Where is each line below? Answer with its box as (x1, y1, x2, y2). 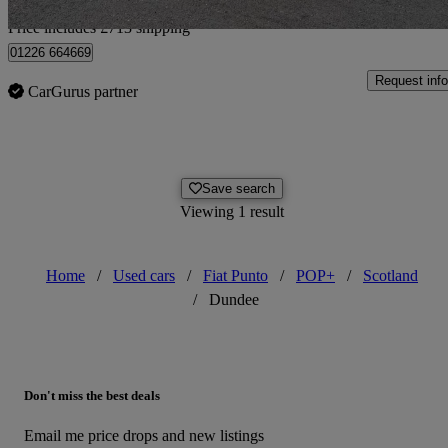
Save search (202, 181, 276, 197)
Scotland (363, 267, 418, 285)
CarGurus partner (28, 83, 138, 101)
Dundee (209, 291, 259, 309)
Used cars (113, 267, 175, 285)
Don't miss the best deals (24, 388, 160, 404)
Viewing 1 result (180, 203, 284, 221)
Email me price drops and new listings (24, 427, 264, 445)
